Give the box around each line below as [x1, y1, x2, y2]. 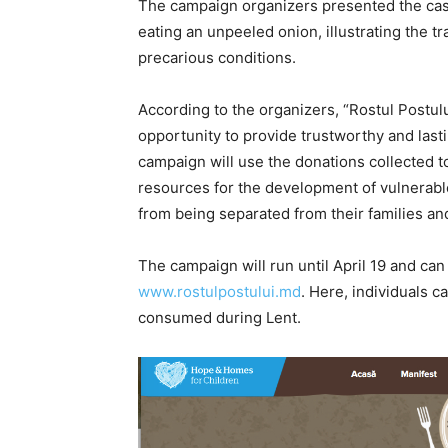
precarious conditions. [138, 47, 296, 67]
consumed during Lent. [138, 307, 301, 327]
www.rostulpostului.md [138, 281, 301, 301]
